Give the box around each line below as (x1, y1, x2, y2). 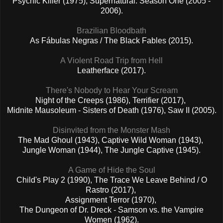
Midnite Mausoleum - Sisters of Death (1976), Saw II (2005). (6, 106, 217, 114)
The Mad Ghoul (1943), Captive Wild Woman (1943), (18, 135, 205, 144)
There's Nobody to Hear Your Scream (45, 86, 178, 95)
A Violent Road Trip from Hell (60, 56, 163, 65)
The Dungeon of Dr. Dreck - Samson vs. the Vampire (19, 205, 204, 214)
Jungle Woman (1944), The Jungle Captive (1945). (22, 145, 201, 154)
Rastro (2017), (85, 185, 138, 194)
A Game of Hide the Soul (68, 165, 155, 174)
